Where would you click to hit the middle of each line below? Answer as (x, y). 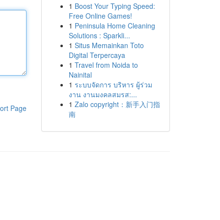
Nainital (80, 75)
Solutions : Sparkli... (99, 35)
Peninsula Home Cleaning (115, 26)
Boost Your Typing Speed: (115, 6)
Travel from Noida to (106, 65)
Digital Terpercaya (97, 55)
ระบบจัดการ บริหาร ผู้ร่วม (113, 84)
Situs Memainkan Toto (109, 45)
